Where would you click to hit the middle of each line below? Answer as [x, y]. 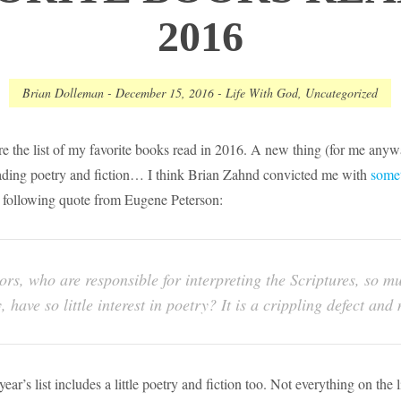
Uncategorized [342, 93]
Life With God [262, 93]
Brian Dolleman [64, 93]
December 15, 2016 [165, 93]
